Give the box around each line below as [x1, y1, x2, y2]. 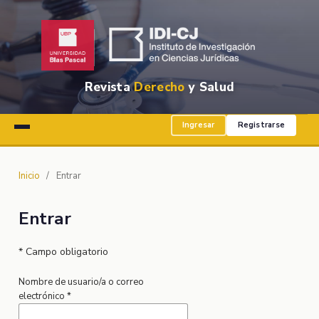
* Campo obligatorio [18, 244, 108, 258]
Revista [84, 78, 135, 95]
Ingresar [182, 120, 215, 130]
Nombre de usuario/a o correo [18, 275, 144, 288]
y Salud [184, 78, 235, 95]
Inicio [18, 169, 40, 182]
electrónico [18, 289, 67, 303]
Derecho [134, 78, 185, 95]
